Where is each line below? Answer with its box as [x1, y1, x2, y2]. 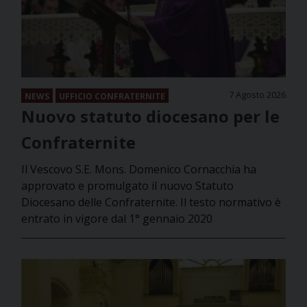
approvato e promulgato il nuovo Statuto [21, 178, 234, 194]
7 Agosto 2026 [229, 88, 286, 101]
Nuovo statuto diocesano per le [21, 105, 280, 128]
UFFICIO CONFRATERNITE [59, 90, 165, 103]
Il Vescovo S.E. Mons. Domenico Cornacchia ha [21, 162, 256, 177]
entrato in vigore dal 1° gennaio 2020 [21, 211, 212, 227]
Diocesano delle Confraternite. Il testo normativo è [21, 195, 281, 210]
